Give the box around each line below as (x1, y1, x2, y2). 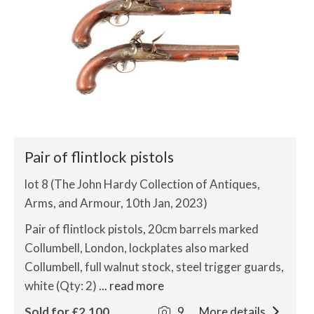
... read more (99, 278, 164, 293)
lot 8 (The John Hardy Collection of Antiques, (25, 177, 260, 191)
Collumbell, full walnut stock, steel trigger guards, (25, 259, 284, 274)
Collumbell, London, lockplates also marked (25, 240, 249, 255)
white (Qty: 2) (25, 278, 99, 293)
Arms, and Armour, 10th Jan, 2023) (25, 196, 207, 210)
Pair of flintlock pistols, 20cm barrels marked (25, 221, 259, 236)
